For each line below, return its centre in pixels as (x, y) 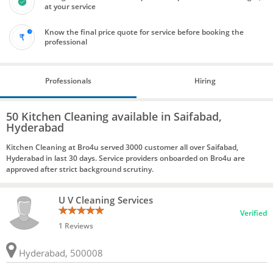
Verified (253, 213)
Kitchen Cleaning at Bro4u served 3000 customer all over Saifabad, (122, 147)
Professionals (68, 80)
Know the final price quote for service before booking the (144, 32)
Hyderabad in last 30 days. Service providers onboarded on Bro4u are (126, 158)
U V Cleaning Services (106, 200)
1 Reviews (76, 226)
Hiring (205, 80)
